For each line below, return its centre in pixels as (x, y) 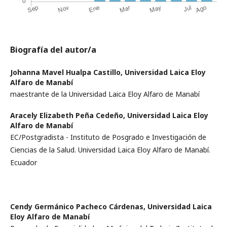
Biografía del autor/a (53, 50)
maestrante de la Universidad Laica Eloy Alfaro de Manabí (105, 94)
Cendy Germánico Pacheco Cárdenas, (79, 206)
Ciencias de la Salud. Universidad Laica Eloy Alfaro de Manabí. (110, 150)
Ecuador (24, 162)
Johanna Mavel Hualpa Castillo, (67, 72)
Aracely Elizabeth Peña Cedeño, (69, 115)
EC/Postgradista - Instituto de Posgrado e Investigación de (108, 137)
